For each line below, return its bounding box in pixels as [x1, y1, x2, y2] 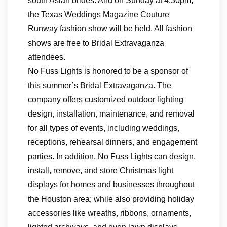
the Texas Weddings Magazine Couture [28, 10, 169, 19]
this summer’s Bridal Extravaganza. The [28, 81, 171, 90]
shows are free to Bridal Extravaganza [28, 39, 164, 48]
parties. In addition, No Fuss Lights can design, [28, 152, 196, 161]
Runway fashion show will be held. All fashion [28, 24, 192, 33]
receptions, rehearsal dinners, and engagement [28, 138, 197, 147]
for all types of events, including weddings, [28, 124, 179, 133]
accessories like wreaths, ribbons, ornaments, [28, 209, 191, 218]
